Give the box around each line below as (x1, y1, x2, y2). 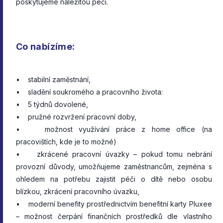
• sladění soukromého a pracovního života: (16, 87, 163, 96)
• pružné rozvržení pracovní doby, (16, 112, 136, 121)
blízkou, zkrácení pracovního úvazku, (16, 187, 139, 196)
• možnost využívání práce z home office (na (16, 124, 212, 133)
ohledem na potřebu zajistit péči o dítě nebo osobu (16, 174, 212, 183)
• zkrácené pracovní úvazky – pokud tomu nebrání (16, 149, 212, 158)
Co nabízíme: (16, 41, 75, 52)
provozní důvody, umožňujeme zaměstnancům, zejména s (16, 162, 212, 171)
